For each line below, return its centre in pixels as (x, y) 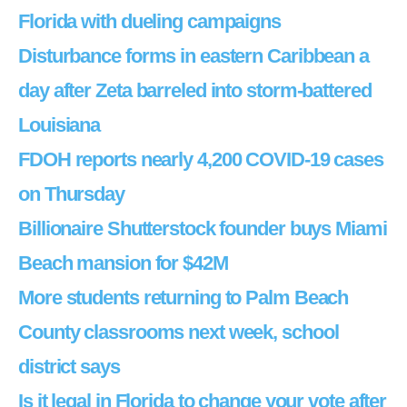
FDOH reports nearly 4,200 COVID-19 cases (201, 159)
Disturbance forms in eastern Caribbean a (194, 56)
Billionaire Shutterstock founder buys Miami (203, 228)
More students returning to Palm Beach (184, 298)
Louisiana (60, 125)
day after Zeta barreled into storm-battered (195, 90)
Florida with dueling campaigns (149, 21)
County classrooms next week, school (179, 332)
